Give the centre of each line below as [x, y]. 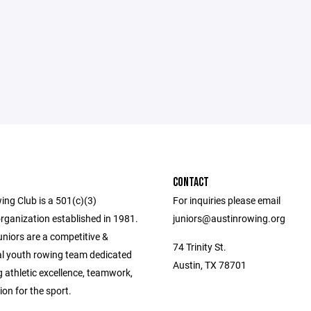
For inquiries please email [227, 200]
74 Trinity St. [200, 247]
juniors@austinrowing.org [229, 218]
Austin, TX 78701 [210, 265]
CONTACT [191, 182]
